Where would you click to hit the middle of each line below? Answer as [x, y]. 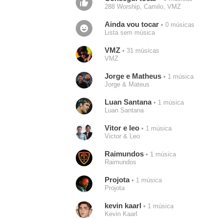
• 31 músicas [140, 51]
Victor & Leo [122, 136]
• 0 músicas [176, 25]
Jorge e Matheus [133, 76]
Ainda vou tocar [131, 24]
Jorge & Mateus [127, 84]
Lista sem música [130, 33]
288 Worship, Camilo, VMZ [142, 7]
